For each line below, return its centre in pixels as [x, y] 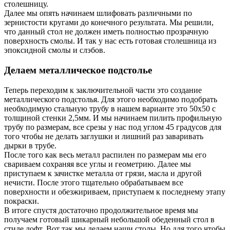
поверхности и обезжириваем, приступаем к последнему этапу [115, 191]
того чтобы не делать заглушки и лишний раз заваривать [104, 136]
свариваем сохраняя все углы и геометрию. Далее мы [98, 164]
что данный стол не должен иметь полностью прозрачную [106, 32]
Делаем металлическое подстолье [78, 70]
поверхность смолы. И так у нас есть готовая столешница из [110, 41]
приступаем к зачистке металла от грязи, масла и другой [103, 173]
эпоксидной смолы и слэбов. [55, 50]
